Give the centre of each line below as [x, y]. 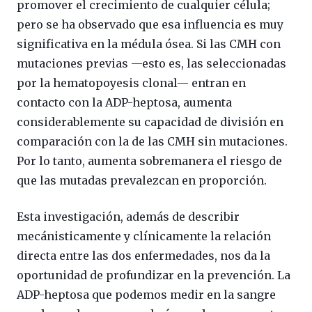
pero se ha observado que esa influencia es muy [150, 25]
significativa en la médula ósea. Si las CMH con [149, 44]
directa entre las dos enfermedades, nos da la [143, 256]
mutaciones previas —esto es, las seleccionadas [151, 64]
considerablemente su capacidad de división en [150, 122]
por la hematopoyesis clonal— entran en [131, 83]
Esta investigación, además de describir [128, 217]
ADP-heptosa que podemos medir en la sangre [146, 295]
